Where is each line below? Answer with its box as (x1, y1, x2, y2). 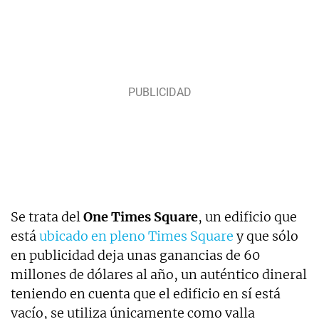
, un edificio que (198, 208, 297, 225)
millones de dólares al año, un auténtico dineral (11, 266, 307, 283)
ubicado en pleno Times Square (39, 227, 234, 244)
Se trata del (11, 208, 83, 225)
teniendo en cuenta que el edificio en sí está (11, 285, 281, 302)
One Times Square (83, 208, 198, 225)
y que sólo (234, 227, 298, 244)
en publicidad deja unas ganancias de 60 (11, 246, 260, 263)
